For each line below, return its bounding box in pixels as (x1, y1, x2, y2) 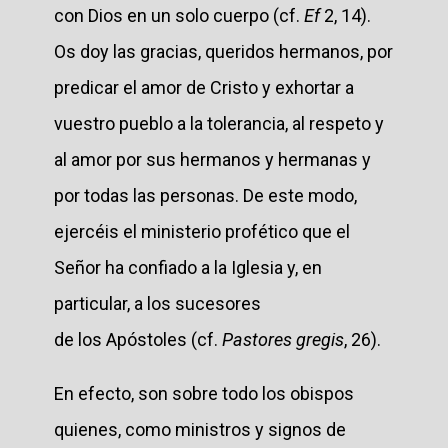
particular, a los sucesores (54, 292, 261, 314)
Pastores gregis (222, 328, 344, 350)
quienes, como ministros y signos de (54, 418, 346, 440)
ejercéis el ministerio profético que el (54, 220, 350, 242)
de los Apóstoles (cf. (54, 328, 222, 350)
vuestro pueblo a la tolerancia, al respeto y (54, 112, 384, 134)
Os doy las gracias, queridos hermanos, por (54, 40, 393, 62)
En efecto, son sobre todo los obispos (54, 382, 354, 404)
